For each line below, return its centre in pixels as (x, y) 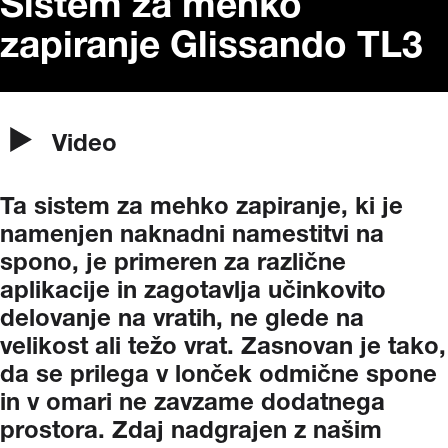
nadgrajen (229, 432)
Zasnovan (297, 348)
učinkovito (327, 292)
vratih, (188, 320)
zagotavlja (202, 292)
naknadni (172, 236)
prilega (109, 376)
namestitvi (290, 236)
